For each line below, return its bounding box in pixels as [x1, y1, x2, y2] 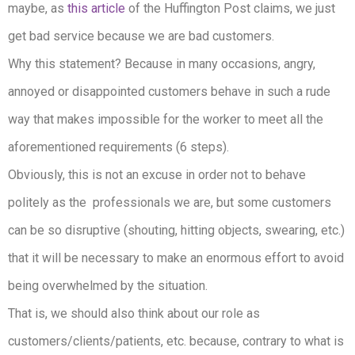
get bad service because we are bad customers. [8, 29, 274, 44]
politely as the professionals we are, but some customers [8, 195, 331, 211]
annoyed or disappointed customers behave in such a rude [8, 84, 330, 100]
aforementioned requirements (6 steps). [8, 139, 229, 155]
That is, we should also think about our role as [8, 306, 260, 322]
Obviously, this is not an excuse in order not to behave [8, 167, 306, 183]
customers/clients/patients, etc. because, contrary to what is [8, 334, 344, 349]
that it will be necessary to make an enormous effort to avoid [8, 250, 344, 266]
